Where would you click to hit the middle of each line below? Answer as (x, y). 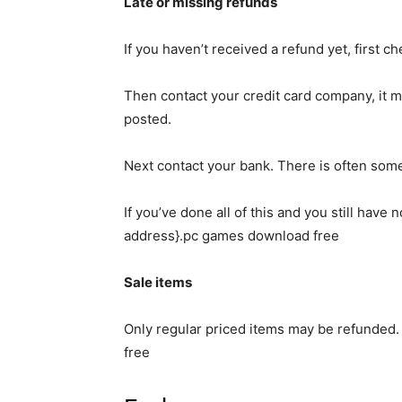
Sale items (158, 282)
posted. (148, 119)
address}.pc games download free (232, 236)
